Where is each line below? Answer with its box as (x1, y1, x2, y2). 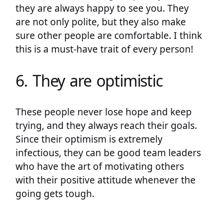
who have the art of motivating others (16, 160, 184, 173)
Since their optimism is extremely (16, 132, 163, 146)
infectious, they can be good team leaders (16, 146, 201, 160)
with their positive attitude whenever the (16, 173, 196, 187)
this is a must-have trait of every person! (16, 42, 193, 56)
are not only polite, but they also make (16, 15, 186, 29)
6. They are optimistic (16, 70, 163, 91)
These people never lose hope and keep (16, 105, 192, 119)
